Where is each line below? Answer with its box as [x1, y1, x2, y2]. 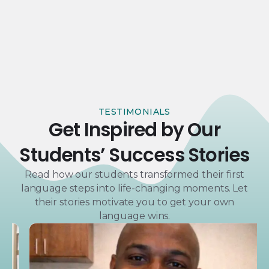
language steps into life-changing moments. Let [20, 183, 249, 195]
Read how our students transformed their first [25, 169, 244, 181]
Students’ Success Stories [19, 142, 250, 169]
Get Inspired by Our [49, 116, 220, 144]
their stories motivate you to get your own [34, 196, 235, 208]
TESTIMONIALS [98, 106, 171, 118]
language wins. [98, 210, 171, 222]
